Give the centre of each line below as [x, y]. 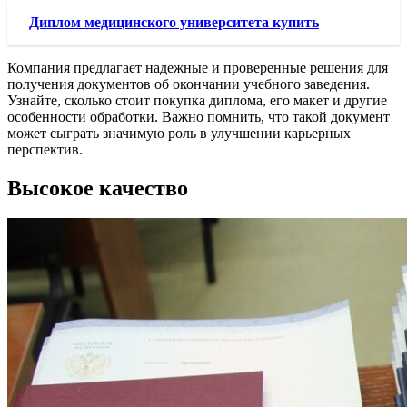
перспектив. [45, 149]
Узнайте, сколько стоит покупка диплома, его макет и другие [197, 100]
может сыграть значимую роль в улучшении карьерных [179, 133]
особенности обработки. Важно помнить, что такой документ [199, 116]
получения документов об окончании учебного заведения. [189, 84]
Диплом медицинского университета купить [174, 22]
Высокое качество [98, 188]
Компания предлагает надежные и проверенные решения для [198, 67]
